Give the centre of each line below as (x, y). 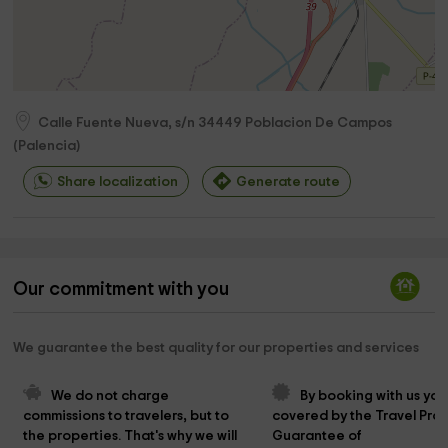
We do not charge (112, 396)
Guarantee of (318, 436)
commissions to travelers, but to (128, 416)
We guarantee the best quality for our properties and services (216, 348)
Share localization (118, 182)
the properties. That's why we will (132, 436)
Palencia (47, 146)
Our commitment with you (121, 290)
